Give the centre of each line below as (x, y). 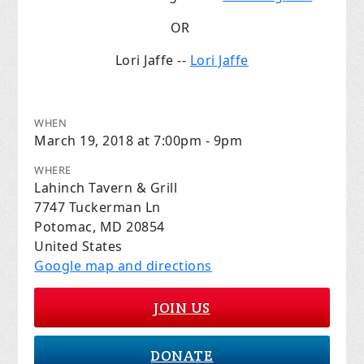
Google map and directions (123, 266)
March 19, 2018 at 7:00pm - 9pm (139, 141)
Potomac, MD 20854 (100, 227)
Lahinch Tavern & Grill (106, 188)
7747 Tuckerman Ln (97, 208)
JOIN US (182, 308)
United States (78, 247)
